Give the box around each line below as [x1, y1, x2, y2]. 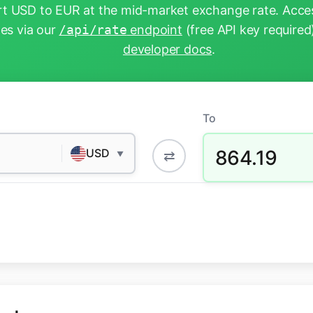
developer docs [122, 42, 212, 57]
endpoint [126, 22, 182, 38]
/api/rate [59, 22, 127, 38]
